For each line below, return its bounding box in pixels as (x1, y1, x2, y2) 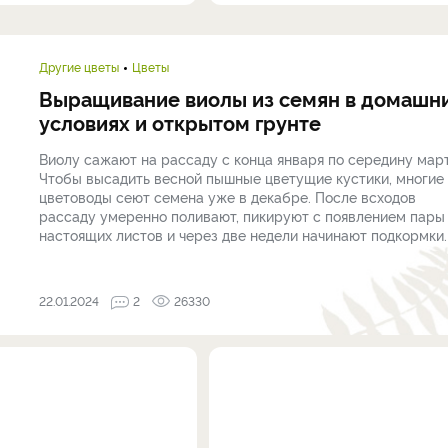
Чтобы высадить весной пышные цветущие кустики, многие (39, 168, 444, 187)
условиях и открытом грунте (39, 108, 321, 136)
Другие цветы (39, 58, 119, 75)
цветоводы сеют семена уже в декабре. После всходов (39, 187, 416, 206)
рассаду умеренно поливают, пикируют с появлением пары (39, 206, 445, 225)
